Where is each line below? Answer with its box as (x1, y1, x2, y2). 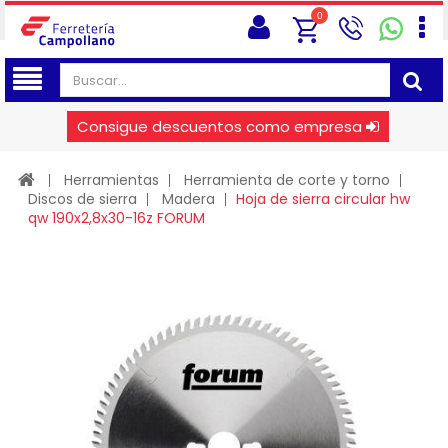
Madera (162, 189, 215, 209)
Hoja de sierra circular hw (236, 189, 410, 209)
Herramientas (64, 170, 159, 190)
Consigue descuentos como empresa (77, 116, 362, 137)
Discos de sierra (28, 189, 137, 209)
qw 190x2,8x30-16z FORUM (28, 208, 205, 228)
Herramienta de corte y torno (184, 170, 390, 190)
